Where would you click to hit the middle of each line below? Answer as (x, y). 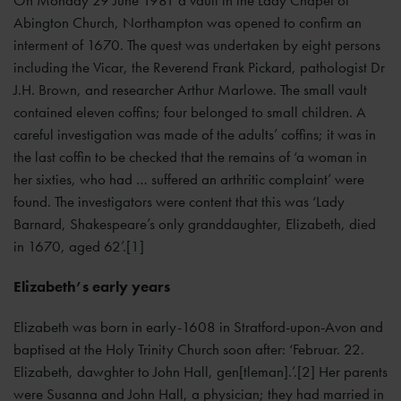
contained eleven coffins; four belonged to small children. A (190, 111)
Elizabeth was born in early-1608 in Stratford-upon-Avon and (198, 326)
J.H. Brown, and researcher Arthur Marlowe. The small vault (190, 89)
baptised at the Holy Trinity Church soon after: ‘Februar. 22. (189, 349)
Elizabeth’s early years (92, 286)
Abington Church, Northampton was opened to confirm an (188, 22)
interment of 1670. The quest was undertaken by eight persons (197, 44)
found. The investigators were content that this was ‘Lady (179, 201)
